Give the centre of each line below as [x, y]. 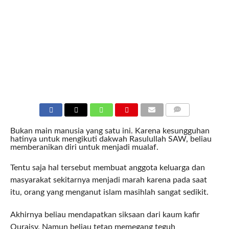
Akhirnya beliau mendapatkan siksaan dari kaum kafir [105, 215]
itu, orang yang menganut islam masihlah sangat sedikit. [109, 192]
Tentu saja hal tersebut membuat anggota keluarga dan [107, 168]
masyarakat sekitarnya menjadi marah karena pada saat [108, 180]
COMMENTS [183, 122]
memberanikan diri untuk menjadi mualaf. [84, 147]
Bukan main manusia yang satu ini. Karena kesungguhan [110, 131]
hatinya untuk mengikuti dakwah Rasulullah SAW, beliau [111, 139]
